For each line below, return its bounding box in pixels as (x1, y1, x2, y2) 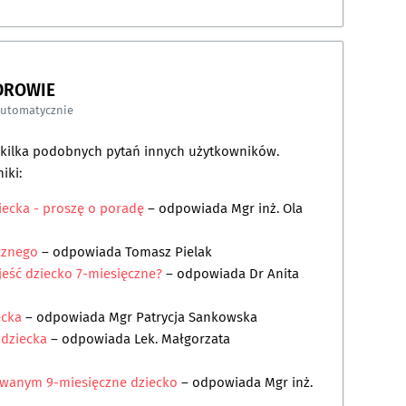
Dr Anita (249, 264, 299, 285)
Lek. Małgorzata (134, 329, 230, 350)
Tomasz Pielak (125, 242, 212, 263)
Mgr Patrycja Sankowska (109, 307, 257, 328)
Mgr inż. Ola (231, 198, 303, 219)
